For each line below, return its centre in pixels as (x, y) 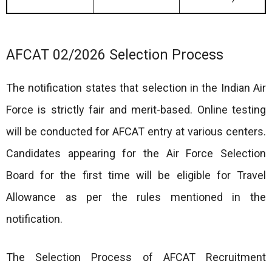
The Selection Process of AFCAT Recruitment (136, 257)
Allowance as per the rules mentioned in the (136, 197)
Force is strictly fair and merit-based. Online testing (136, 110)
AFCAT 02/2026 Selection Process (115, 55)
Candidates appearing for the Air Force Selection (136, 153)
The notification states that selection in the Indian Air (136, 88)
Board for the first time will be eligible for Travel (136, 175)
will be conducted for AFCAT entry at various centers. (136, 131)
